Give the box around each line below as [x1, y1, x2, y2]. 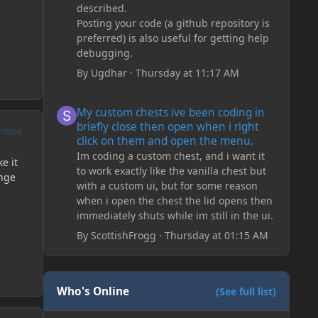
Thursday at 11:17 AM [135, 65, 239, 79]
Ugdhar [90, 65, 127, 79]
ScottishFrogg [90, 229, 156, 243]
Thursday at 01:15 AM [164, 229, 268, 243]
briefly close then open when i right [76, 119, 259, 135]
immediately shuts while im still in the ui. [76, 209, 273, 223]
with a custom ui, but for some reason [76, 179, 258, 193]
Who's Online [57, 283, 130, 299]
